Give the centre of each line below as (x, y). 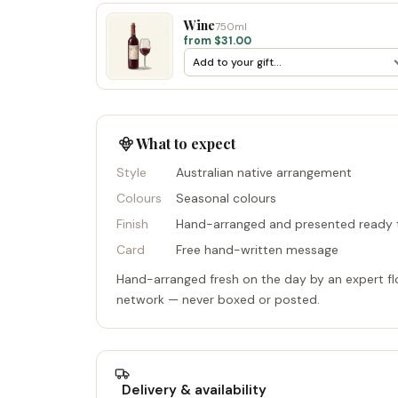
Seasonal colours (226, 198)
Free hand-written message (257, 250)
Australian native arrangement (264, 172)
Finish (132, 224)
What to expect (186, 143)
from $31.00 (218, 40)
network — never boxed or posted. (218, 299)
